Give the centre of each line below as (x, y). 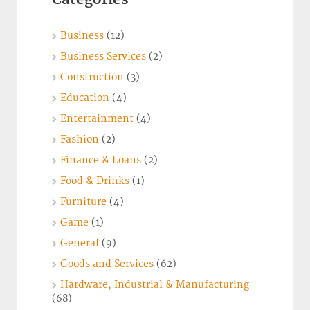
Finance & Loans (101, 161)
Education (85, 98)
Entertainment (97, 119)
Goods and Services (107, 264)
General (80, 244)
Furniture (83, 202)
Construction (92, 77)
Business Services (103, 57)
